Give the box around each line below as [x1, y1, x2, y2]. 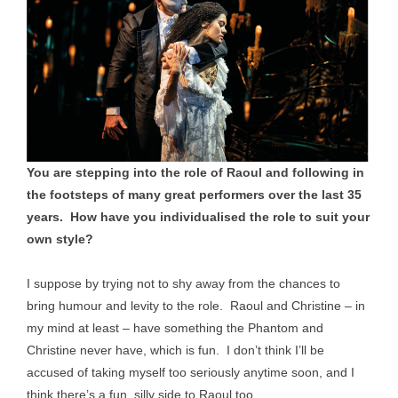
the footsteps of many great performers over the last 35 [27, 187, 362, 202]
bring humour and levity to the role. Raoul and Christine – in [27, 298, 365, 313]
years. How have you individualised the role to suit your [27, 210, 370, 224]
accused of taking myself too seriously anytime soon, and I [27, 365, 354, 379]
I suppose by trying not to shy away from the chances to [27, 276, 340, 291]
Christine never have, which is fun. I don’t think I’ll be [27, 343, 324, 357]
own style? [27, 232, 93, 246]
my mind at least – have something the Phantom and [27, 321, 323, 335]
